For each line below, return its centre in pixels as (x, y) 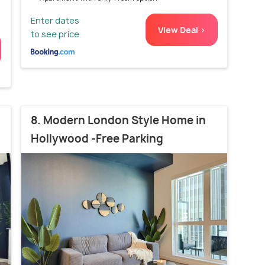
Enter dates (55, 20)
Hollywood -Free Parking (97, 138)
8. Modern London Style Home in (118, 120)
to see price (55, 34)
